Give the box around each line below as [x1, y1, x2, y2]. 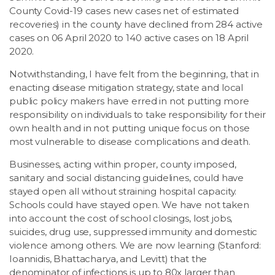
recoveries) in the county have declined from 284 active [9, 18, 263, 30]
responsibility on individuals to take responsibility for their [9, 108, 266, 120]
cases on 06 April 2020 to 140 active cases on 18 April [9, 31, 249, 44]
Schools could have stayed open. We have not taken [9, 198, 249, 211]
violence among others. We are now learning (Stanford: [9, 239, 261, 251]
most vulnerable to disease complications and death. [9, 135, 250, 147]
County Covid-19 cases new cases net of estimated [9, 4, 239, 17]
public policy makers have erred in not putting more [9, 95, 249, 107]
